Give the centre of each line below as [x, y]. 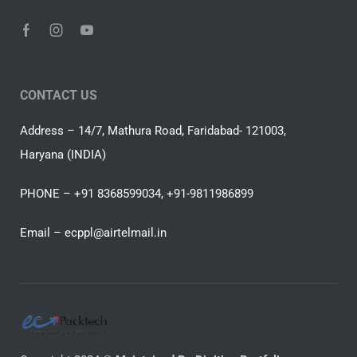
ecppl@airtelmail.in [116, 232]
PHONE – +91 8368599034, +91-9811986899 [137, 193]
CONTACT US [59, 96]
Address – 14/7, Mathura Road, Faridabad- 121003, [153, 131]
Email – [42, 232]
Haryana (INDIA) [63, 155]
